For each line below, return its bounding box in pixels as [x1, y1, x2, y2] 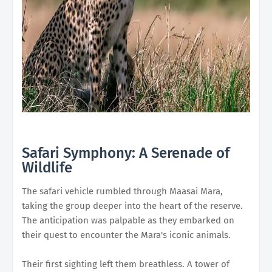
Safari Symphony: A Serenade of [22, 144, 229, 161]
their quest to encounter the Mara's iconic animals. [22, 229, 231, 240]
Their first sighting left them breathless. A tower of [22, 258, 229, 270]
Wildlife [22, 158, 72, 176]
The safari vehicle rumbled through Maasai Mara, [22, 185, 223, 197]
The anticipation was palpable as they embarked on [22, 214, 234, 226]
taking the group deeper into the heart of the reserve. [22, 200, 243, 211]
